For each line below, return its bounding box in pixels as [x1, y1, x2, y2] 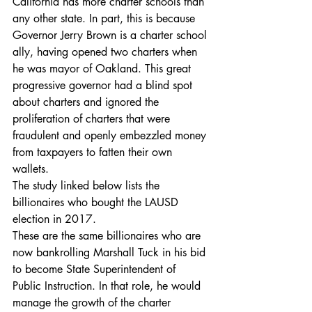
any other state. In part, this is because [13, 11, 198, 26]
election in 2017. [13, 212, 96, 226]
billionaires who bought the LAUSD [13, 195, 182, 210]
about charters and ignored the [13, 95, 162, 109]
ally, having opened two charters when [13, 45, 201, 59]
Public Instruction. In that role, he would [13, 279, 204, 293]
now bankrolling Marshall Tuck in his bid [13, 245, 209, 260]
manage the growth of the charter [13, 295, 174, 310]
